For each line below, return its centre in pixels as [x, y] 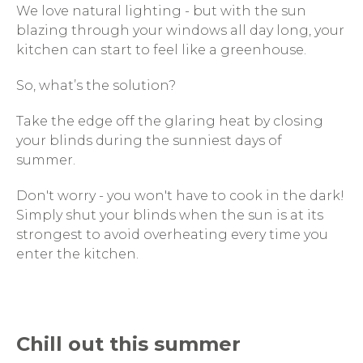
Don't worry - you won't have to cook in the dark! [180, 196]
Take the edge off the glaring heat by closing [170, 121]
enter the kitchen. [77, 254]
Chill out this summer [128, 344]
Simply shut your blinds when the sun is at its [170, 215]
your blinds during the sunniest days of [149, 141]
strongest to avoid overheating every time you [172, 235]
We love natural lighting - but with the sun [161, 11]
